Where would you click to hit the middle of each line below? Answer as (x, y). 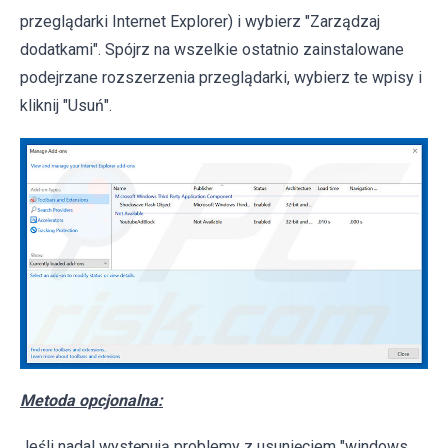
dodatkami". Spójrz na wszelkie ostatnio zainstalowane (212, 50)
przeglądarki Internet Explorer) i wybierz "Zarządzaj (200, 22)
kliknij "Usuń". (66, 106)
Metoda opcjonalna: (91, 400)
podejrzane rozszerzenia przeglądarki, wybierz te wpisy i (221, 78)
